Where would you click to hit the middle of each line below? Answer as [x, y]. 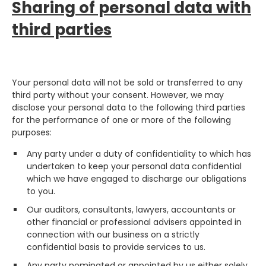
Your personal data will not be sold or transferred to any [127, 83]
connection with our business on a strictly [113, 235]
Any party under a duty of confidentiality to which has [139, 154]
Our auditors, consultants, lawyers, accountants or [131, 210]
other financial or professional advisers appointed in [134, 222]
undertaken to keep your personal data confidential [134, 166]
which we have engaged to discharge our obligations [137, 179]
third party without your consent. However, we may [118, 95]
